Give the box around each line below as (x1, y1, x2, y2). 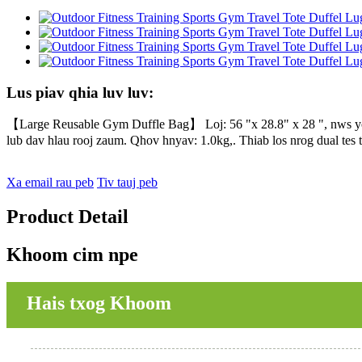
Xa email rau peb (6, 175, 94, 190)
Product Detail (6, 206, 128, 228)
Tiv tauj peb (97, 175, 158, 190)
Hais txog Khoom (27, 292, 171, 314)
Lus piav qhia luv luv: (6, 83, 154, 101)
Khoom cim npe (6, 244, 138, 266)
